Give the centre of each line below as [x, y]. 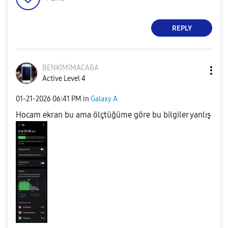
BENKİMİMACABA [70, 68]
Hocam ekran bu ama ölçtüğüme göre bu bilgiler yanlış [113, 115]
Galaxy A [104, 99]
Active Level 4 [64, 79]
